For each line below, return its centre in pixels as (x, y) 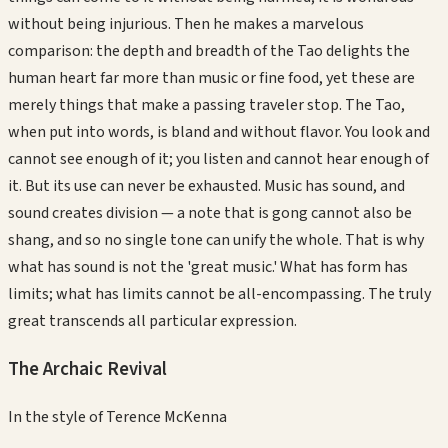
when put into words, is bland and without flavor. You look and (219, 132)
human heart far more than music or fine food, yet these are (211, 78)
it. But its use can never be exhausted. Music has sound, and (206, 186)
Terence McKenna (166, 416)
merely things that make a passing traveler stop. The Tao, (206, 105)
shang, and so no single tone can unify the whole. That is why (216, 240)
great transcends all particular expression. (152, 321)
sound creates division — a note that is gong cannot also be (210, 213)
